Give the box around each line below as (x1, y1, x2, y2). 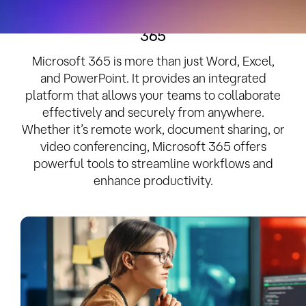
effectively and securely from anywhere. (42, 105, 264, 119)
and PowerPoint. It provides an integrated (40, 70, 266, 85)
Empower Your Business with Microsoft (29, 11, 277, 28)
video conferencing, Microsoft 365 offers (40, 139, 266, 153)
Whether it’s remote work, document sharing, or (21, 122, 285, 136)
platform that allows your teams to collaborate (25, 87, 281, 102)
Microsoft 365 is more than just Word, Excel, (31, 53, 275, 68)
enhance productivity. (93, 173, 213, 187)
